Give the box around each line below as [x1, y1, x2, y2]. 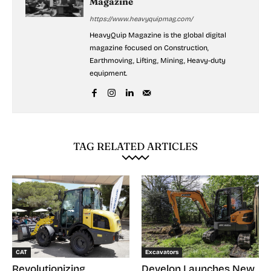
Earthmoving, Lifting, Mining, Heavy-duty [90, 56, 226, 65]
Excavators [145, 248, 178, 256]
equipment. [90, 69, 127, 78]
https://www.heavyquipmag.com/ [90, 15, 193, 24]
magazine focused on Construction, [90, 44, 209, 53]
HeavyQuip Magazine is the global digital [90, 31, 226, 40]
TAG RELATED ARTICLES [73, 140, 198, 153]
